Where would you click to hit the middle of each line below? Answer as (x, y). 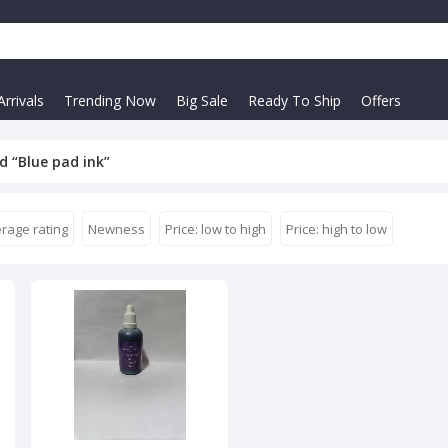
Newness (116, 228)
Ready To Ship (294, 100)
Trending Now (110, 100)
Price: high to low (336, 228)
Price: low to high (215, 228)
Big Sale (202, 100)
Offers (381, 100)
